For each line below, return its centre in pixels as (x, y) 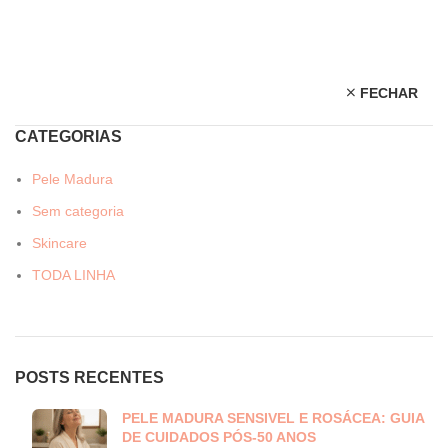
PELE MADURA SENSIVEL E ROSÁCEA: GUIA (273, 418)
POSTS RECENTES (89, 377)
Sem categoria (78, 211)
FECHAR (389, 92)
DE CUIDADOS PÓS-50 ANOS (219, 437)
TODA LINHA (73, 275)
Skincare (59, 243)
